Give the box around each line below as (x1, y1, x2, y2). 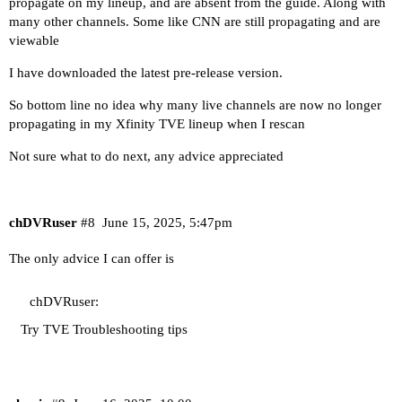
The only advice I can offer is (9, 250, 174, 266)
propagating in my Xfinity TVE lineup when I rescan (9, 117, 305, 132)
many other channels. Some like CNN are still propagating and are (9, 14, 380, 30)
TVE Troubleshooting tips (43, 321, 188, 336)
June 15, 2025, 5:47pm (101, 214, 232, 230)
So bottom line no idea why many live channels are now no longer (9, 98, 381, 113)
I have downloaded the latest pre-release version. (9, 66, 283, 81)
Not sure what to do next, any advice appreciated (9, 149, 284, 164)
